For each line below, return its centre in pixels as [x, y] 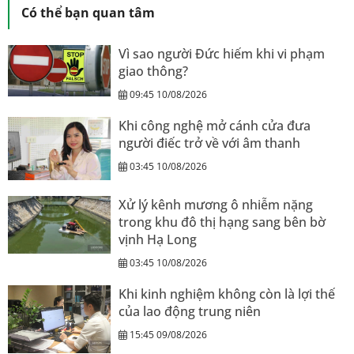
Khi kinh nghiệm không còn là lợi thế [227, 294]
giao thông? [153, 72]
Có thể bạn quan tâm [88, 13]
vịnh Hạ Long [158, 239]
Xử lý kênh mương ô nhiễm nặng [216, 204]
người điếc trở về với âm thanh [209, 143]
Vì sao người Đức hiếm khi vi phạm [222, 54]
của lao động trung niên [190, 311]
